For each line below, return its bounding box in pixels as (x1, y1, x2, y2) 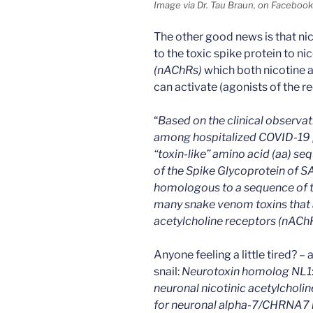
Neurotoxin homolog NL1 (182, 264, 312, 278)
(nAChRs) (154, 63, 202, 77)
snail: (154, 264, 182, 278)
